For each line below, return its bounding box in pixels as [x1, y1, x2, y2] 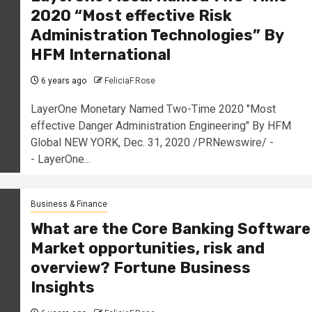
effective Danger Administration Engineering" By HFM [30, 118, 291, 132]
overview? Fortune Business [30, 258, 251, 278]
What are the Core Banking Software [30, 219, 311, 239]
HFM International [30, 45, 171, 64]
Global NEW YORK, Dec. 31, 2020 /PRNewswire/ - [30, 135, 274, 149]
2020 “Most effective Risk [30, 6, 232, 25]
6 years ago [38, 75, 86, 86]
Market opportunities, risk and [30, 239, 265, 258]
